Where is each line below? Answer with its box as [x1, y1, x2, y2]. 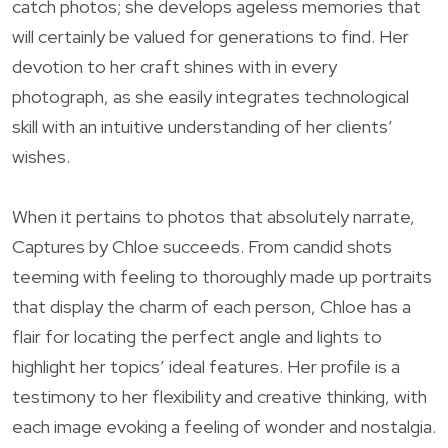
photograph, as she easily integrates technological [12, 84, 409, 108]
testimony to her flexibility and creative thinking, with [12, 384, 427, 408]
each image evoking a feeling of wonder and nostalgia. [12, 414, 436, 438]
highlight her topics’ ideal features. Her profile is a [12, 354, 400, 378]
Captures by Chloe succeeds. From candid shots [12, 234, 392, 258]
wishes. [12, 144, 70, 168]
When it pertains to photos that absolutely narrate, [12, 204, 415, 228]
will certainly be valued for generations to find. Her [12, 24, 409, 48]
